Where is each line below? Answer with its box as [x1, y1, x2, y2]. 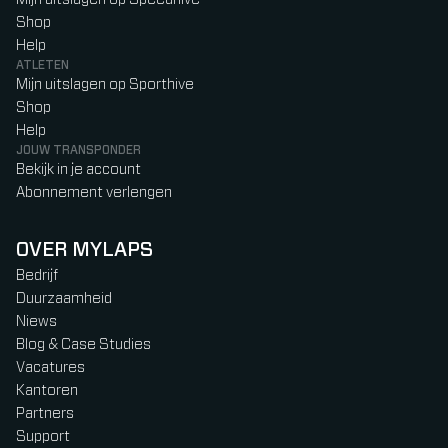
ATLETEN [16, 59, 69, 72]
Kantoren [16, 383, 78, 399]
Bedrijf [16, 268, 58, 284]
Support [16, 429, 70, 445]
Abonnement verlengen [16, 185, 172, 201]
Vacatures [16, 360, 85, 376]
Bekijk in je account [16, 162, 141, 178]
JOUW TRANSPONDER [16, 144, 141, 157]
